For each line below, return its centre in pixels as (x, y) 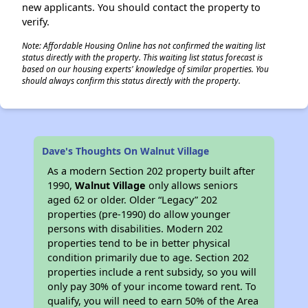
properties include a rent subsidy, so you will (152, 272)
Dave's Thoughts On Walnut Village (126, 151)
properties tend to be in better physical (139, 243)
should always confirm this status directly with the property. (131, 80)
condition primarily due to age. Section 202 (148, 257)
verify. (36, 22)
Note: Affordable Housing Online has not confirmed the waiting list (144, 45)
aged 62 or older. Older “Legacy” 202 (133, 200)
